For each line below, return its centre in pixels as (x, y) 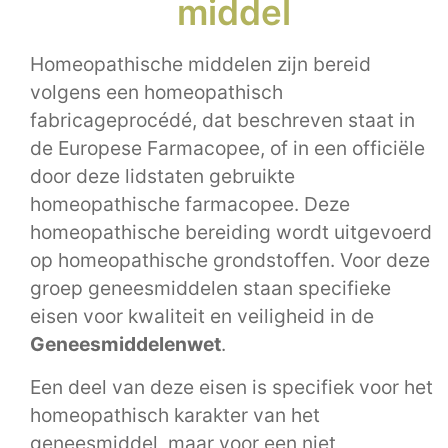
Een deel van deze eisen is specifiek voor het (231, 386)
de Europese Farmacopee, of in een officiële (227, 148)
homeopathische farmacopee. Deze (190, 204)
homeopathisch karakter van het (175, 414)
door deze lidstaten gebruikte (162, 176)
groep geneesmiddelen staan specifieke (210, 288)
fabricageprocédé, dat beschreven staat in (222, 120)
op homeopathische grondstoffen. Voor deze (230, 260)
